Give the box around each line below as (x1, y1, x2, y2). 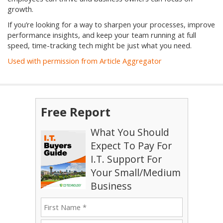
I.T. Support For (90, 152, 162, 166)
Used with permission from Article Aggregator (7, 56, 162, 66)
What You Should (90, 125, 169, 139)
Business (90, 179, 132, 193)
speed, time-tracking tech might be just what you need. (7, 41, 192, 51)
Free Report (40, 104, 111, 120)
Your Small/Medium (90, 166, 181, 180)
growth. (7, 4, 33, 14)
